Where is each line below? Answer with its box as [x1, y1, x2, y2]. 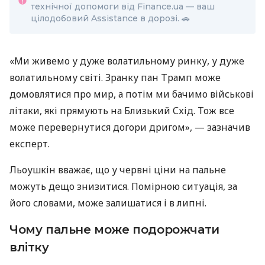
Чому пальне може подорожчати [9, 222, 219, 237]
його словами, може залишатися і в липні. [9, 196, 206, 210]
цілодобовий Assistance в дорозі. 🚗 [31, 13, 190, 24]
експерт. [9, 137, 50, 151]
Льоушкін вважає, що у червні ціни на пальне [9, 163, 226, 177]
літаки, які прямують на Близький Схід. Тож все [9, 104, 234, 118]
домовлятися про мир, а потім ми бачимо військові [9, 88, 254, 101]
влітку [9, 240, 49, 255]
